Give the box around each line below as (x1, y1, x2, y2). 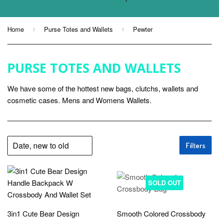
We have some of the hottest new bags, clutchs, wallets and (7, 83, 198, 93)
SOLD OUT (148, 178, 181, 187)
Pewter (133, 24, 153, 34)
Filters (186, 141, 205, 150)
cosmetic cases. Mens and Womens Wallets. (7, 95, 152, 105)
